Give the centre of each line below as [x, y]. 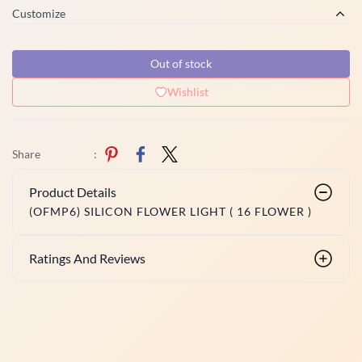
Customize [39, 13]
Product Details [73, 192]
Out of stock [181, 63]
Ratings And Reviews [87, 258]
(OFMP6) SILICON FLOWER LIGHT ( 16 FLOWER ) [170, 211]
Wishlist [187, 92]
